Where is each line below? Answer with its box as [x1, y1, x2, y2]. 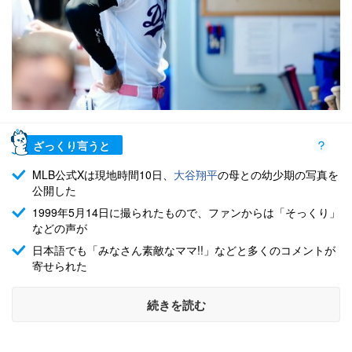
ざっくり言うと [33, 137, 110, 153]
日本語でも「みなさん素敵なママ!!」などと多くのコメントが [32, 242, 335, 258]
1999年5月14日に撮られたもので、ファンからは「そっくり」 [32, 204, 340, 221]
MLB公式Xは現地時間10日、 [32, 167, 174, 183]
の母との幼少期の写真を [218, 167, 339, 183]
